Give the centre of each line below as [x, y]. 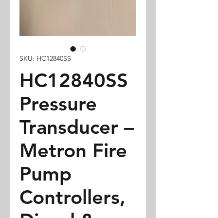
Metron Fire [73, 150]
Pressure [58, 104]
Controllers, [73, 197]
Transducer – [77, 127]
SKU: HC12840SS [45, 58]
